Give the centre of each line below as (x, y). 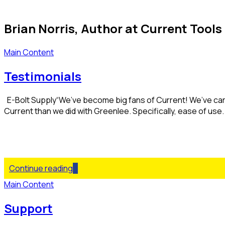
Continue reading (41, 168)
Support (28, 208)
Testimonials (43, 76)
